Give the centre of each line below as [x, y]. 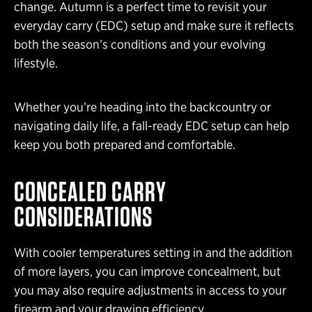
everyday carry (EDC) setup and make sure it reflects [154, 25]
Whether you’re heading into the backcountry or [142, 107]
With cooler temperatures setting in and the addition [153, 252]
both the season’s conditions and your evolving [140, 44]
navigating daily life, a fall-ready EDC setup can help [151, 125]
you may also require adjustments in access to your [150, 290]
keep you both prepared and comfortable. [125, 144]
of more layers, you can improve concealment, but [147, 271]
